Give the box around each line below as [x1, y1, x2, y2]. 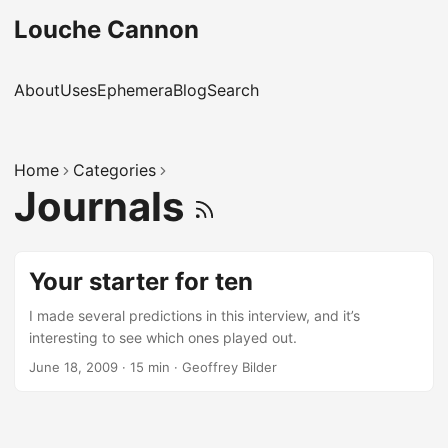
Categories [73, 160, 156, 180]
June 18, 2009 [29, 359, 118, 375]
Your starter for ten [29, 267, 253, 296]
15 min [130, 359, 170, 375]
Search [207, 80, 259, 100]
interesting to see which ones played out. [29, 329, 297, 346]
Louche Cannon [14, 15, 199, 44]
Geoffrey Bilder [182, 359, 277, 375]
